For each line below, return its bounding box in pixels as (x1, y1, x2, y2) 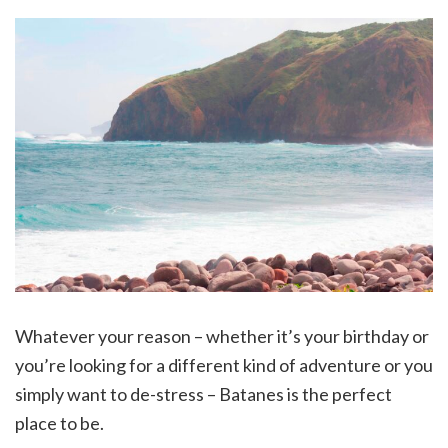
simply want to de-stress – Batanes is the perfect (15, 382, 392, 405)
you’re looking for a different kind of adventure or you (15, 353, 433, 376)
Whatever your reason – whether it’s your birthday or (15, 324, 429, 347)
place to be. (15, 411, 104, 434)
